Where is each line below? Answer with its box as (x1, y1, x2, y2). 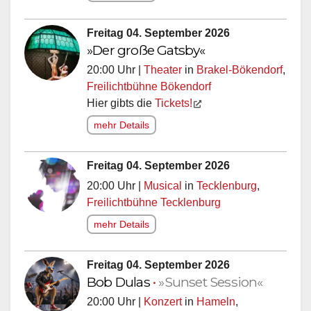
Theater (144, 63, 182, 76)
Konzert (144, 295, 182, 308)
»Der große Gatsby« (87, 41, 205, 58)
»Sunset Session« (158, 273, 263, 290)
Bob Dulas (87, 273, 153, 290)
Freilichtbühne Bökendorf (87, 80, 211, 92)
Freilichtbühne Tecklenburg (87, 196, 221, 208)
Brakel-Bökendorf (196, 63, 283, 76)
